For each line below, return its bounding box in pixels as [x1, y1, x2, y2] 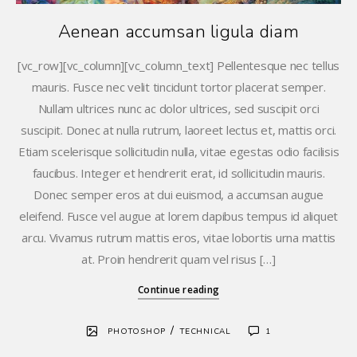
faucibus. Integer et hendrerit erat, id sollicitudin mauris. [32, 165, 325, 182]
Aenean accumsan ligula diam [58, 20, 299, 45]
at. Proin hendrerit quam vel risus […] [81, 251, 276, 268]
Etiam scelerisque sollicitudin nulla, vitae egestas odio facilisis [18, 143, 339, 160]
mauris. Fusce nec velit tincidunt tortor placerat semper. [31, 79, 326, 96]
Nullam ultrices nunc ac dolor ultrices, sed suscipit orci [37, 100, 320, 117]
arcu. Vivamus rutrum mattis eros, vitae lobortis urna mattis [22, 229, 335, 246]
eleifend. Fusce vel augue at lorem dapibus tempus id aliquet [19, 208, 338, 225]
